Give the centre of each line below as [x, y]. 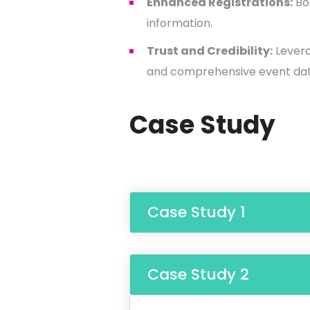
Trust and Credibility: [210, 51]
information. [180, 23]
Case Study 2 [198, 274]
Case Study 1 [197, 212]
